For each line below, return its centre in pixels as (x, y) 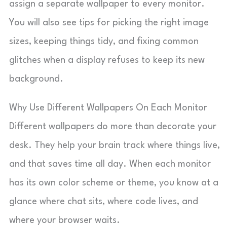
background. (36, 79)
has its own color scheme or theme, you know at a (114, 183)
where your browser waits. (65, 220)
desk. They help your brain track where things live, (115, 145)
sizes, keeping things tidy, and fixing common (104, 42)
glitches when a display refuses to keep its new (107, 60)
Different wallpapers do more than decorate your (113, 127)
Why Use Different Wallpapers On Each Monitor (108, 108)
